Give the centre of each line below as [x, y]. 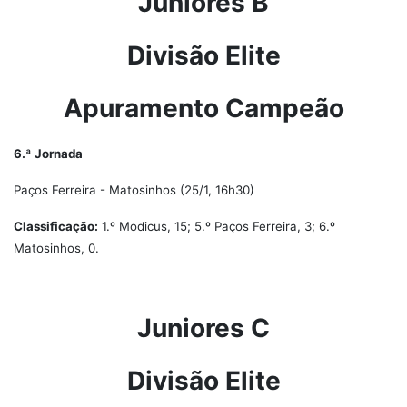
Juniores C [203, 328]
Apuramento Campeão [203, 108]
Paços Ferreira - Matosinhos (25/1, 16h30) [134, 190]
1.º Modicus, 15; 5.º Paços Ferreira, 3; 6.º [217, 226]
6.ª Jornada [48, 154]
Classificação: [56, 226]
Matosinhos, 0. [56, 248]
